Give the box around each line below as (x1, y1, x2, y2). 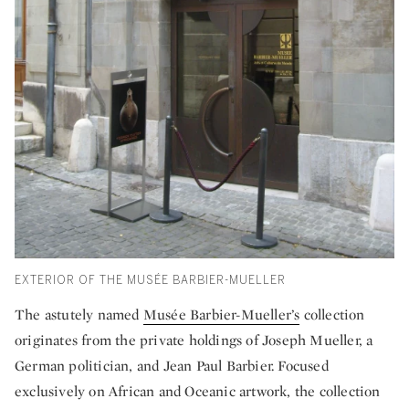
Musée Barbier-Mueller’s (142, 304, 300, 324)
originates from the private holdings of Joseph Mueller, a (15, 330, 373, 350)
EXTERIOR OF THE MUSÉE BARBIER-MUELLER (15, 273, 286, 287)
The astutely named (15, 304, 143, 324)
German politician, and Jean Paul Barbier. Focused (15, 355, 329, 375)
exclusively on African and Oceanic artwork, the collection (15, 381, 381, 401)
